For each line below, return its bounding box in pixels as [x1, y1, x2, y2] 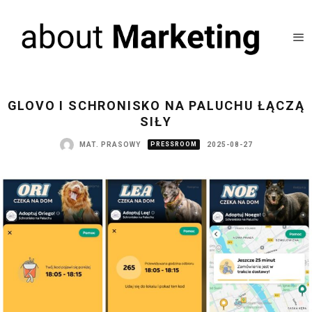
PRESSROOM [150, 141, 197, 148]
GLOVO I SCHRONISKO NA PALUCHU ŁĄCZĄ [7, 97, 305, 113]
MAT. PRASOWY [79, 141, 141, 149]
